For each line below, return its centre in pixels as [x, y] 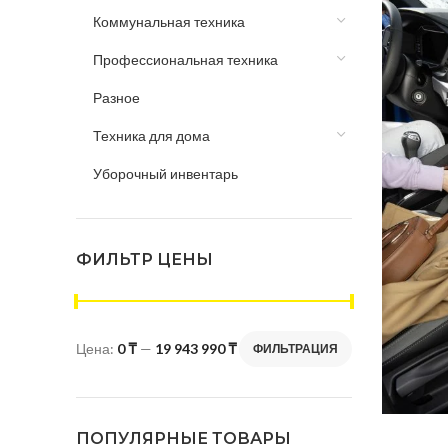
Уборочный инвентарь [165, 174]
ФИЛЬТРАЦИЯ [295, 349]
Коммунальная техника [169, 22]
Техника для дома [151, 136]
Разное [116, 98]
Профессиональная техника [185, 60]
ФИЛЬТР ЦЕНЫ [144, 260]
